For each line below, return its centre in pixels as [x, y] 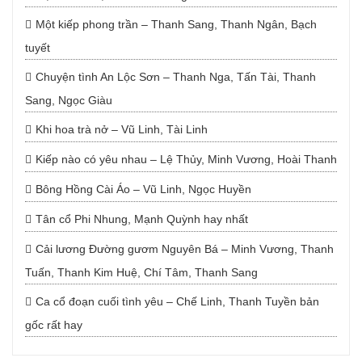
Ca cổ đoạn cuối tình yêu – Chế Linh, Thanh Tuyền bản [177, 302]
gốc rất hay [54, 325]
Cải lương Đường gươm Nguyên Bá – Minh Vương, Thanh [185, 249]
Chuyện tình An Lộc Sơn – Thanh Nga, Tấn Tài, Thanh [176, 77]
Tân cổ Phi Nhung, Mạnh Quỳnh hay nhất [142, 219]
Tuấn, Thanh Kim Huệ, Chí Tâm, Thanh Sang [141, 273]
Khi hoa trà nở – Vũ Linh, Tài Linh [122, 130]
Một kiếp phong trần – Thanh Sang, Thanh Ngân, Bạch [176, 25]
